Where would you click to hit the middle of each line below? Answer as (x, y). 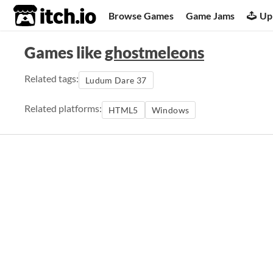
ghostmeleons (154, 52)
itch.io (40, 16)
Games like (65, 52)
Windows (170, 110)
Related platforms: (63, 108)
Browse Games (141, 15)
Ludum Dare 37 (116, 80)
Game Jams (211, 15)
